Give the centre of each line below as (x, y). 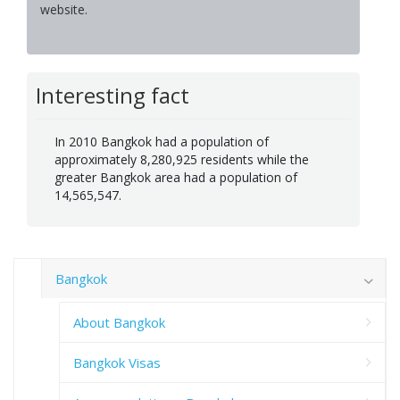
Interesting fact (112, 96)
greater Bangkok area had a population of (176, 177)
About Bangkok (119, 322)
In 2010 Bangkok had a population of (162, 141)
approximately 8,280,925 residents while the (182, 159)
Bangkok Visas (117, 362)
